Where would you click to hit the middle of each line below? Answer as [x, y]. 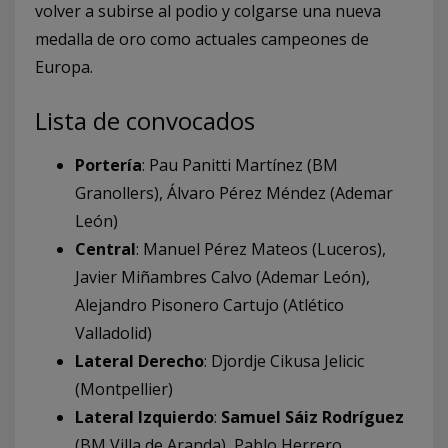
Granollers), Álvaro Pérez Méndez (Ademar [234, 192]
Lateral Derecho [139, 360]
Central [105, 248]
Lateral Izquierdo [144, 416]
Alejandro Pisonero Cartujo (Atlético [209, 304]
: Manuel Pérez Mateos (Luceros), [261, 248]
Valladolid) [113, 332]
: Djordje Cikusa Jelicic [284, 360]
